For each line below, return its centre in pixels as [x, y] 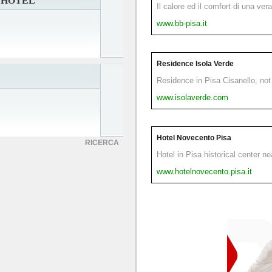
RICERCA [102, 142]
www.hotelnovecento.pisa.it [204, 171]
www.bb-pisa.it [182, 23]
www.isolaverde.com [192, 97]
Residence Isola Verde [195, 63]
